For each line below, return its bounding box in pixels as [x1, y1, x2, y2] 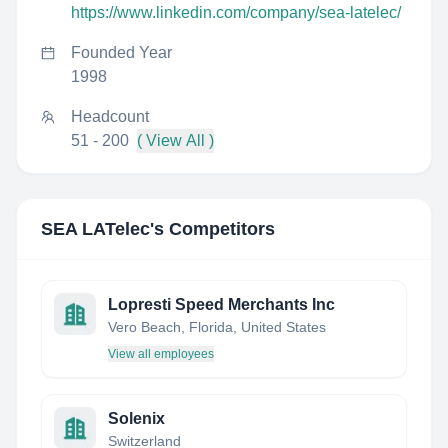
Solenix [108, 410, 165, 427]
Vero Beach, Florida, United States [108, 319, 326, 335]
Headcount [71, 108, 149, 125]
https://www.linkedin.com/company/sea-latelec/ [71, 4, 401, 21]
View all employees [108, 347, 214, 361]
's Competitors [150, 219, 275, 239]
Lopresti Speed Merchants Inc [108, 296, 335, 313]
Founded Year [71, 44, 172, 61]
